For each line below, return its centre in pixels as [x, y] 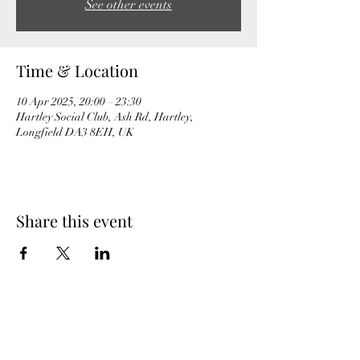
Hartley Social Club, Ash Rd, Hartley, [105, 117]
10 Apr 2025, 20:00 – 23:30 [79, 102]
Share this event [74, 221]
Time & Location [77, 70]
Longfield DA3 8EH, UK [75, 132]
